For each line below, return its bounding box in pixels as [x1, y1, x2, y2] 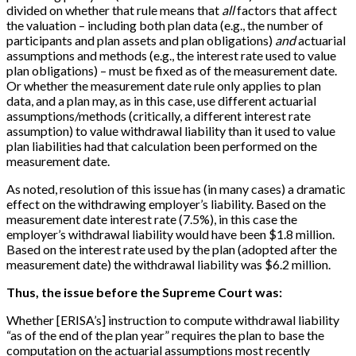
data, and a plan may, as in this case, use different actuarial [6, 93, 316, 109]
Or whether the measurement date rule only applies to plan [6, 78, 321, 94]
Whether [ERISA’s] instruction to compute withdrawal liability [6, 312, 339, 328]
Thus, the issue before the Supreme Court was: [6, 284, 282, 300]
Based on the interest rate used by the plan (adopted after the [6, 242, 337, 257]
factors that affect [234, 2, 337, 18]
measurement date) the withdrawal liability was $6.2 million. [6, 257, 331, 273]
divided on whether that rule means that [6, 2, 222, 18]
